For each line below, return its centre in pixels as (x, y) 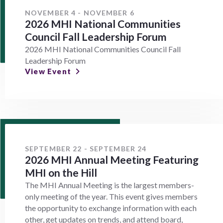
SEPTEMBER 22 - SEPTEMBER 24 (86, 149)
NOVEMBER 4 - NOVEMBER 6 (80, 12)
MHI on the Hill (61, 173)
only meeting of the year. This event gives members (111, 197)
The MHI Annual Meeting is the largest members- (110, 185)
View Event (48, 71)
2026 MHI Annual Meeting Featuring (112, 160)
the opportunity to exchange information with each (111, 208)
